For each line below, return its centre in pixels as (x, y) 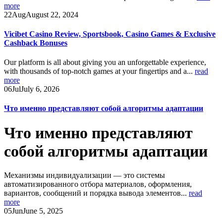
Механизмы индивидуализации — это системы (84, 175)
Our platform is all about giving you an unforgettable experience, (105, 62)
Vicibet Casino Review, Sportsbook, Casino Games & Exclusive (110, 34)
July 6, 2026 (40, 89)
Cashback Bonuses (36, 43)
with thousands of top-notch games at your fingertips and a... (99, 71)
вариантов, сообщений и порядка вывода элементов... (96, 193)
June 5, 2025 (43, 211)
